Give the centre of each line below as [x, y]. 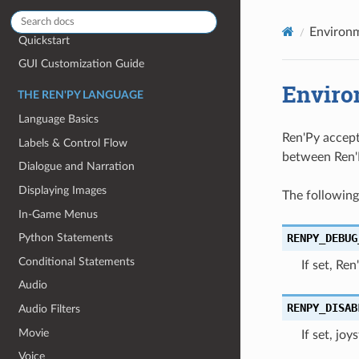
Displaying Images [63, 190]
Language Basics [59, 119]
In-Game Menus [58, 214]
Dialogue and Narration [77, 167]
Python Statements [66, 238]
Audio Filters [50, 309]
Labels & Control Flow [73, 143]
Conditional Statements [77, 261]
